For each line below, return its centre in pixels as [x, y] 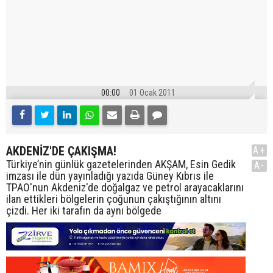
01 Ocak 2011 [152, 92]
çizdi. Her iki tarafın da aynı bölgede [84, 210]
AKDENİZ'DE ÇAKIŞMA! [61, 151]
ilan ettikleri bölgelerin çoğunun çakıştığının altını [114, 199]
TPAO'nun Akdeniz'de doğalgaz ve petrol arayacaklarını [125, 187]
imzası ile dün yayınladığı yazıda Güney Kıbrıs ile [110, 175]
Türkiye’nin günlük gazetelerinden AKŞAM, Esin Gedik [121, 164]
